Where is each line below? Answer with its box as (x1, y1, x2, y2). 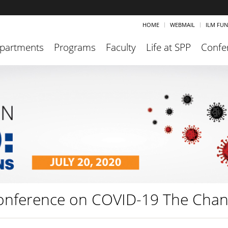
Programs (54, 41, 96, 54)
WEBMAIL (170, 21, 195, 28)
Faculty (106, 41, 136, 54)
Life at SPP (146, 41, 191, 54)
